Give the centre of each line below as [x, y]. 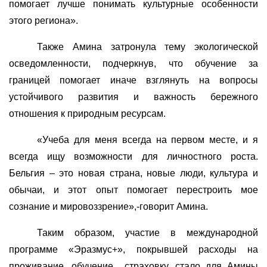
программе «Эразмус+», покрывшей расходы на [133, 250]
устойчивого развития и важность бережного [133, 97]
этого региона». [44, 21]
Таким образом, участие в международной [148, 233]
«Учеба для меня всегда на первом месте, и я [148, 140]
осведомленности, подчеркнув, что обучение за [133, 64]
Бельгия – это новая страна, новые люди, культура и [133, 173]
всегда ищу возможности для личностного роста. [133, 157]
